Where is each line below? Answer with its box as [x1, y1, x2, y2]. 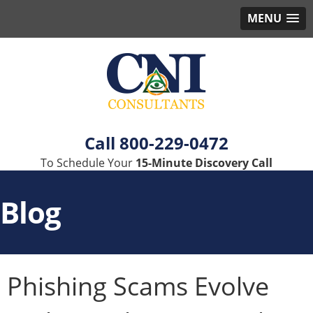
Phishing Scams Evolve [7, 269, 269, 303]
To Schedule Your [41, 155, 136, 170]
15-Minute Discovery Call [136, 155, 272, 170]
